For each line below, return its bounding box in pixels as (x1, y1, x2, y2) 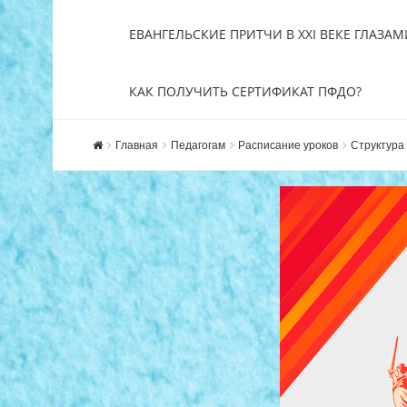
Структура (351, 136, 404, 152)
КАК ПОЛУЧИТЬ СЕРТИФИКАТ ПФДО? (129, 83, 362, 100)
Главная (115, 136, 158, 152)
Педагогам (171, 136, 225, 152)
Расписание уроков (238, 136, 338, 152)
